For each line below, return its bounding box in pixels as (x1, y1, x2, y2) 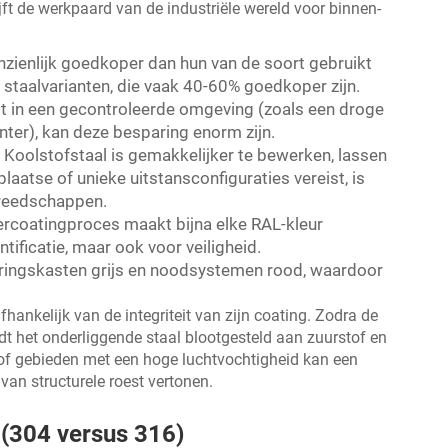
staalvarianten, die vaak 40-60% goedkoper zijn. (4, 76, 360, 97)
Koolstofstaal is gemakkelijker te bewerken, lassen (4, 145, 387, 166)
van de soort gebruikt (211, 53, 372, 74)
